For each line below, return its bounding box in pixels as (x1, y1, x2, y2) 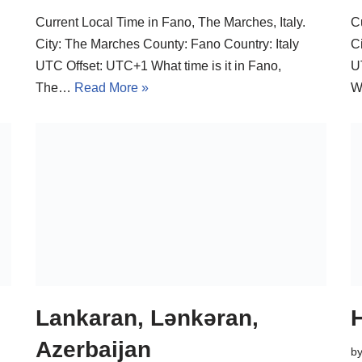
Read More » (74, 80, 149, 95)
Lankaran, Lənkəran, (36, 305, 259, 331)
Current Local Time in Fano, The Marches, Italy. (36, 15, 305, 29)
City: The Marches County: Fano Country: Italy (36, 36, 299, 51)
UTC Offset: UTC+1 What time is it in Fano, (36, 58, 281, 73)
